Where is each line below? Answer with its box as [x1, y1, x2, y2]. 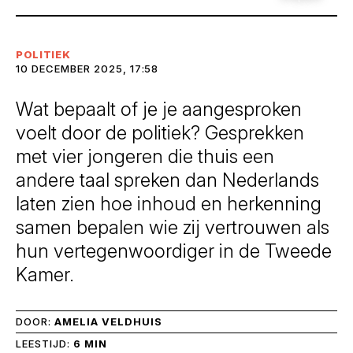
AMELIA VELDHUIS [54, 315, 162, 328]
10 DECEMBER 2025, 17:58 [16, 62, 159, 75]
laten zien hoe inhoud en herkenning [16, 192, 321, 215]
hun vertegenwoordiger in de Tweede [16, 240, 332, 262]
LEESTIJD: [16, 337, 73, 350]
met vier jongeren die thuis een [16, 145, 274, 168]
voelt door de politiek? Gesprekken [16, 121, 304, 144]
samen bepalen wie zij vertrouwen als [16, 216, 329, 239]
